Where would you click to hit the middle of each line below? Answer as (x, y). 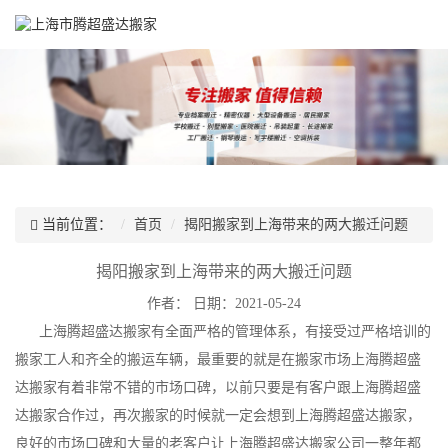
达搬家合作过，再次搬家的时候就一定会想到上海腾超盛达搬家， (218, 416)
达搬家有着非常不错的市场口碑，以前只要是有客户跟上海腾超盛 (218, 388)
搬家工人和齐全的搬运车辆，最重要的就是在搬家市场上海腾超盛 (218, 360)
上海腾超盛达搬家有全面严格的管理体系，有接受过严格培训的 (223, 332)
